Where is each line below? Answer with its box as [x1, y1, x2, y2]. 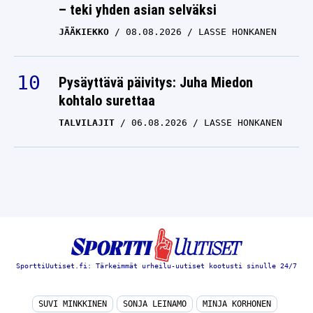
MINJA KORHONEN [203, 299, 271, 309]
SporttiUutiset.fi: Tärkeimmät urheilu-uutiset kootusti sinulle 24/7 [16, 262, 297, 270]
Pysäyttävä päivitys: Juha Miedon [59, 74, 253, 91]
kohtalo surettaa [59, 92, 155, 109]
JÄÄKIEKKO [59, 27, 109, 37]
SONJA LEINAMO [123, 299, 187, 309]
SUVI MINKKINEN [38, 299, 107, 309]
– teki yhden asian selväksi [59, 1, 217, 18]
